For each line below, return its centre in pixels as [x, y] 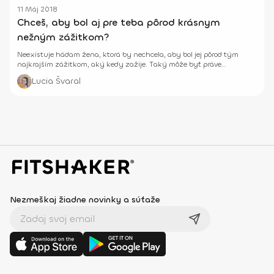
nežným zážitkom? [63, 37]
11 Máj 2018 [37, 9]
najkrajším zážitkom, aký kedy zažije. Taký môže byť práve [119, 64]
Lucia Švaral [56, 81]
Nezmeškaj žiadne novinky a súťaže [85, 199]
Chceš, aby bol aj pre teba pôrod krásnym [119, 22]
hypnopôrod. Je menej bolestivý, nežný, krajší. [95, 74]
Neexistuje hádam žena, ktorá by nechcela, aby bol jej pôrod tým [128, 54]
